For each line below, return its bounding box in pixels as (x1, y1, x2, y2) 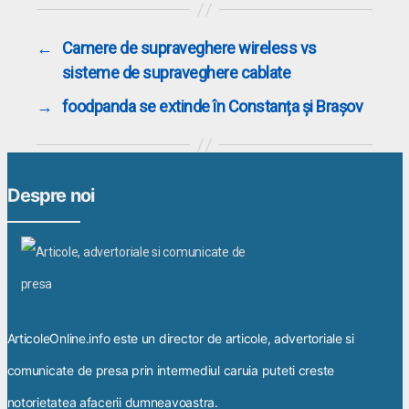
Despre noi (6, 184, 95, 206)
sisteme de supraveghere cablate (61, 63, 291, 82)
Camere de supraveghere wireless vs (61, 38, 317, 58)
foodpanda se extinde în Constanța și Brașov (61, 97, 363, 116)
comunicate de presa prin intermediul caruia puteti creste (6, 362, 335, 378)
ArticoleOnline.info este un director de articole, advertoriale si (6, 330, 354, 346)
